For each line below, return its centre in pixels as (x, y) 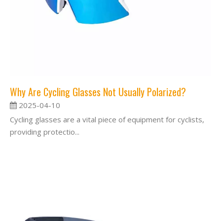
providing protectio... (45, 131)
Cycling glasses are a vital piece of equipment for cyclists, (107, 119)
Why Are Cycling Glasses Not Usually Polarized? (98, 92)
